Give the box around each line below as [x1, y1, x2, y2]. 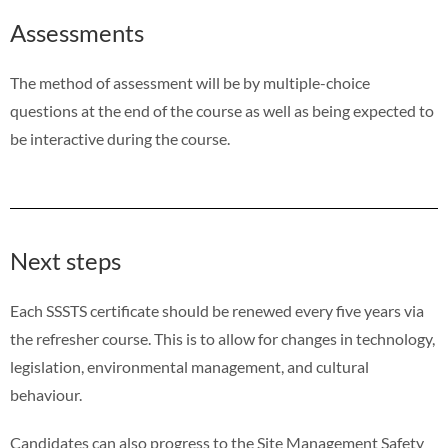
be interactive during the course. [10, 129, 230, 148]
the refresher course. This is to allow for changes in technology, [10, 329, 435, 348]
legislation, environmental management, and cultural [10, 357, 369, 376]
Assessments [10, 18, 144, 47]
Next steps [10, 246, 121, 275]
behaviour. [10, 385, 82, 404]
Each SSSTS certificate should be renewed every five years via [10, 301, 424, 320]
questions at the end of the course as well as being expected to [10, 101, 434, 120]
